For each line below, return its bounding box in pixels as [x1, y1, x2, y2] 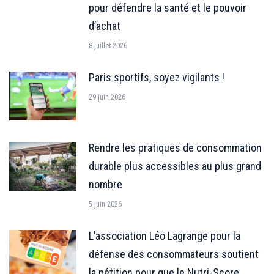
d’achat [89, 19, 120, 32]
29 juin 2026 [89, 92, 125, 102]
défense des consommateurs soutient [89, 247, 259, 261]
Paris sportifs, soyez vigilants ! [89, 70, 224, 84]
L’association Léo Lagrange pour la [89, 229, 240, 242]
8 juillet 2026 [89, 41, 127, 50]
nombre [89, 177, 122, 191]
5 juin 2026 [89, 199, 122, 209]
